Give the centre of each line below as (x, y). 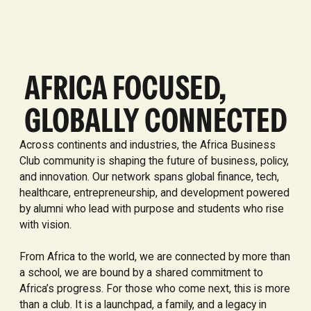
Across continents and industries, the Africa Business (147, 145)
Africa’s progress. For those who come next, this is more (154, 289)
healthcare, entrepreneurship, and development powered (154, 193)
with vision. (45, 225)
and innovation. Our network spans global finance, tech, (149, 177)
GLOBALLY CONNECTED (155, 120)
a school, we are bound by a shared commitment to (141, 273)
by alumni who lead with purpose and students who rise (151, 209)
